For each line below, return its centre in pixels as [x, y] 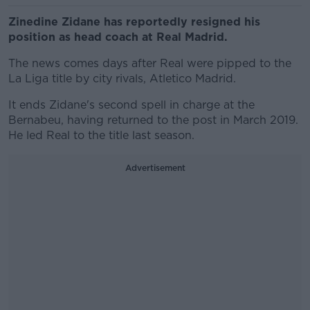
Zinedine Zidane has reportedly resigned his [134, 22]
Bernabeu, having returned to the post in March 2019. [153, 120]
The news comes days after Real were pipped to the [150, 63]
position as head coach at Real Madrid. [120, 37]
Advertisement [155, 168]
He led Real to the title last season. [101, 135]
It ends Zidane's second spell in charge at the [131, 105]
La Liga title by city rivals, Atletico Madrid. [122, 79]
